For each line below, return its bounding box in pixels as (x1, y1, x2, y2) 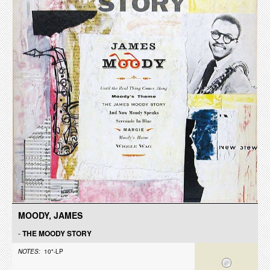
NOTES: (18, 247, 40, 256)
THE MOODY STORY (22, 228, 92, 239)
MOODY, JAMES (18, 209, 83, 221)
